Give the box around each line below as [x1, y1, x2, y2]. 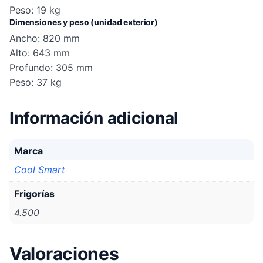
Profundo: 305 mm [9, 61, 93, 73]
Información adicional [9, 107, 179, 128]
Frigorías [14, 187, 55, 200]
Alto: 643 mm [9, 46, 70, 59]
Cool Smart [14, 163, 65, 176]
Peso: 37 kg [9, 76, 62, 88]
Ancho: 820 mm [9, 32, 80, 44]
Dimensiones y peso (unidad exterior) [9, 16, 158, 27]
